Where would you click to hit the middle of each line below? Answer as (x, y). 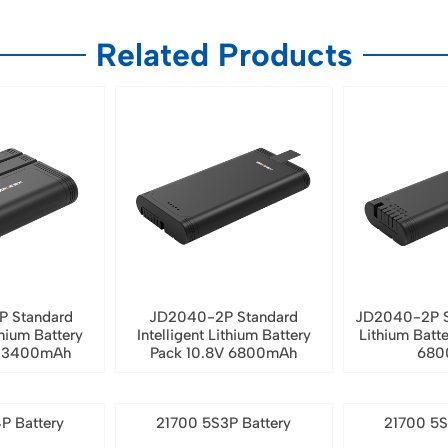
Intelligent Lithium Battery (223, 335)
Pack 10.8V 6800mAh (224, 353)
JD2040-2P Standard (224, 317)
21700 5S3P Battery (224, 423)
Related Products (224, 54)
